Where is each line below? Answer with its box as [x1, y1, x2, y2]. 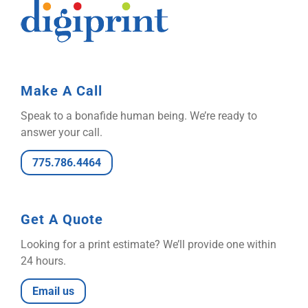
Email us [32, 285, 74, 298]
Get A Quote [21, 211, 103, 228]
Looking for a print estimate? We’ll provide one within [21, 238, 276, 252]
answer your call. [21, 126, 102, 140]
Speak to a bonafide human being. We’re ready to [21, 109, 257, 123]
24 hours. [21, 254, 66, 268]
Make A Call [21, 82, 102, 100]
